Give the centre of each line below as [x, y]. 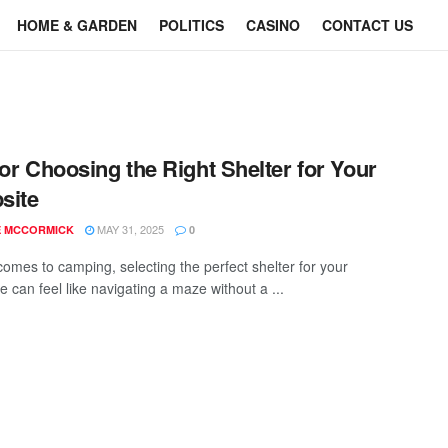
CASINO [273, 25]
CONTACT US [367, 25]
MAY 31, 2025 [129, 229]
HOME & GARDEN [77, 25]
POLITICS [191, 25]
